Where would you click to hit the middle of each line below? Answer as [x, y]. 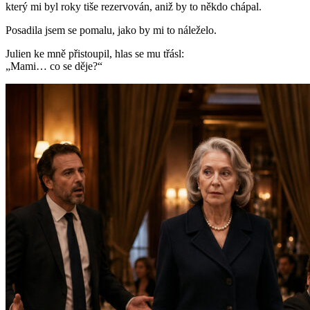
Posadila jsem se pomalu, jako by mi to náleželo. [111, 30]
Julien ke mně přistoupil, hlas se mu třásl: [95, 54]
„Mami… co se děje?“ [54, 66]
